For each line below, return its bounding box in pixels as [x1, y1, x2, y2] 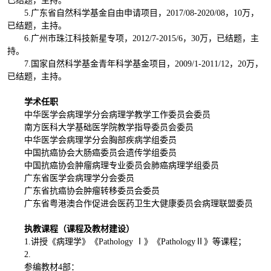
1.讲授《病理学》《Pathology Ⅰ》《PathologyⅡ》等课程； [24, 237, 246, 246]
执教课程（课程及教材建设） [24, 224, 134, 233]
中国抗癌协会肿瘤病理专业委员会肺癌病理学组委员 [24, 160, 219, 170]
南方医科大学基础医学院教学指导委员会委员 [24, 122, 194, 132]
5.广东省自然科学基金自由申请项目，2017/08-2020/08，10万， [24, 8, 259, 18]
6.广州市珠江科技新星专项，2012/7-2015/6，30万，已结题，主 [24, 33, 259, 43]
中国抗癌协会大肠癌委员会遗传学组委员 [24, 148, 177, 157]
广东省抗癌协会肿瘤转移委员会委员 [24, 186, 160, 195]
